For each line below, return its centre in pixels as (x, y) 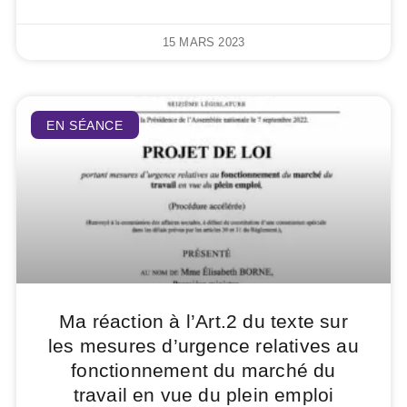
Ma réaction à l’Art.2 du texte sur (203, 321)
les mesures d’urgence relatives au (203, 345)
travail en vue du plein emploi (203, 394)
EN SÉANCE (85, 125)
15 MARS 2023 (203, 42)
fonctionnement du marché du (203, 370)
